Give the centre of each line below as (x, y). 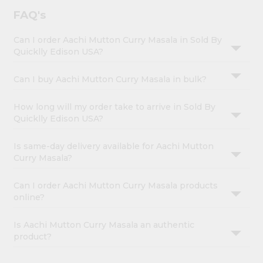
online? (29, 198)
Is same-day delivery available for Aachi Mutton (114, 146)
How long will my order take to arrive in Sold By (115, 107)
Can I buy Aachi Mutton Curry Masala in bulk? (110, 80)
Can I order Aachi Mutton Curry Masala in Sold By (118, 40)
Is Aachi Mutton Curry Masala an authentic (104, 225)
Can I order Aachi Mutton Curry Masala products (116, 186)
